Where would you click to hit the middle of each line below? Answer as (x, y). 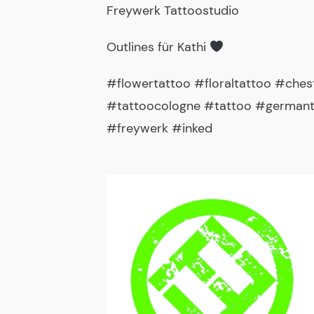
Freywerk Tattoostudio (173, 11)
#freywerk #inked (159, 128)
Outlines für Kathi (158, 47)
